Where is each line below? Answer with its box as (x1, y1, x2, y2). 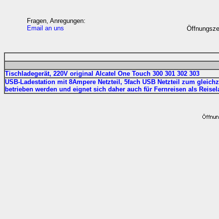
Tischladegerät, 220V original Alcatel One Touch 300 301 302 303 (5, 70, 199, 77)
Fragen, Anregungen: (26, 17, 86, 24)
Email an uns (26, 24, 64, 32)
